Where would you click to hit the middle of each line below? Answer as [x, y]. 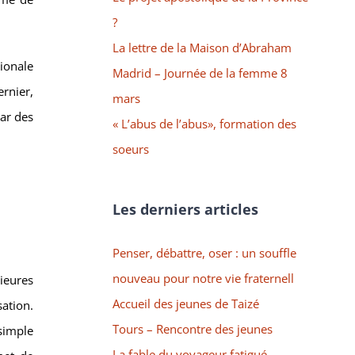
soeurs [130, 149]
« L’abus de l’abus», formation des [204, 123]
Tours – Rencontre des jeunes [192, 328]
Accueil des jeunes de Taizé [185, 303]
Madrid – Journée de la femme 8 [200, 73]
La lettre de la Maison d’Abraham [202, 47]
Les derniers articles [185, 209]
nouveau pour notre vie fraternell [203, 278]
